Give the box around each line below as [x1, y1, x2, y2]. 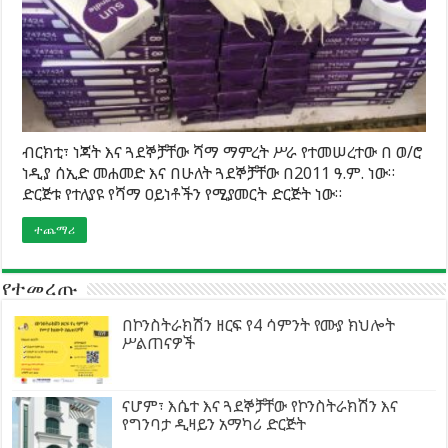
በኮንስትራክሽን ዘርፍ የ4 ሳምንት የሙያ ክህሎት [122, 313, 396, 336]
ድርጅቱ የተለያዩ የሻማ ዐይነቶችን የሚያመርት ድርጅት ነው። [22, 182, 343, 205]
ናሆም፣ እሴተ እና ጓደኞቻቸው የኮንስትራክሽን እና [122, 394, 399, 417]
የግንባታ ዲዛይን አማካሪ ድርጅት [122, 412, 307, 435]
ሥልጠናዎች [122, 331, 196, 354]
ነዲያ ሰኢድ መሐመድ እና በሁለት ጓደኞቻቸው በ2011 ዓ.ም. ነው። [22, 161, 396, 184]
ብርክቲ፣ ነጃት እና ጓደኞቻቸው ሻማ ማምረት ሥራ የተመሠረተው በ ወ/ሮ [22, 140, 424, 163]
